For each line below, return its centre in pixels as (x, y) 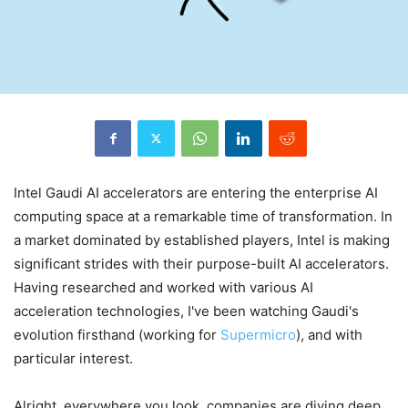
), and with (329, 334)
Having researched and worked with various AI (163, 287)
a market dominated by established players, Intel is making (202, 240)
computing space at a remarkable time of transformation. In (203, 216)
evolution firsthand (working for (117, 334)
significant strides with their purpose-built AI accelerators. (201, 263)
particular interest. (75, 358)
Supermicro (258, 334)
